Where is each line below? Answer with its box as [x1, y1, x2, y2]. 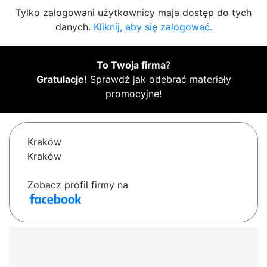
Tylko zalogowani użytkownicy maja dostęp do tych [15, 7, 252, 19]
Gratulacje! [36, 73, 87, 86]
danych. [55, 21, 94, 33]
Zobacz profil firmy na [27, 179, 128, 191]
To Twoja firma [97, 59, 166, 72]
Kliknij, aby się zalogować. [93, 21, 212, 33]
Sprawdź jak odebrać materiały [86, 73, 231, 86]
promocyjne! [105, 88, 162, 100]
